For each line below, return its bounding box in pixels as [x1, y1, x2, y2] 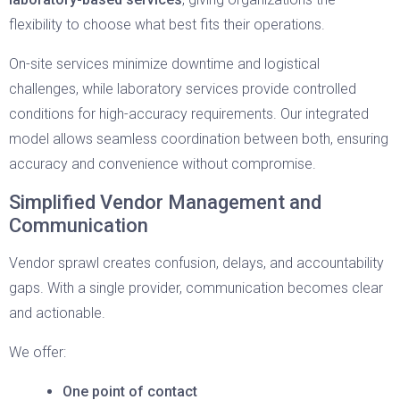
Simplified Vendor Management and [9, 191, 321, 213]
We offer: [9, 344, 66, 361]
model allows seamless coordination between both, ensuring [9, 130, 388, 147]
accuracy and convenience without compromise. [9, 155, 316, 172]
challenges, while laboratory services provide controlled [9, 80, 356, 97]
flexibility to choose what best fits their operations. [9, 16, 325, 33]
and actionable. [9, 304, 105, 321]
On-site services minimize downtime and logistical [9, 55, 320, 72]
